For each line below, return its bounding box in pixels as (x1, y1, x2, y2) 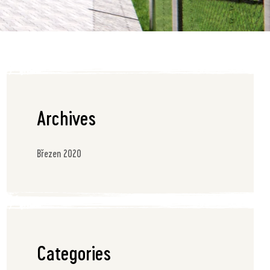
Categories (37, 240, 111, 264)
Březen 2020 (37, 147, 81, 159)
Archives (37, 106, 96, 130)
